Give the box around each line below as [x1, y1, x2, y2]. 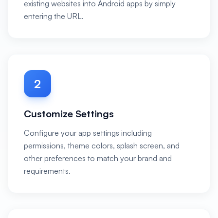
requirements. [24, 166, 71, 176]
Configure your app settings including [24, 128, 152, 138]
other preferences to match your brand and [24, 153, 172, 163]
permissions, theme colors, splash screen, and [24, 141, 180, 150]
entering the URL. [24, 11, 84, 21]
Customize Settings [24, 108, 114, 120]
